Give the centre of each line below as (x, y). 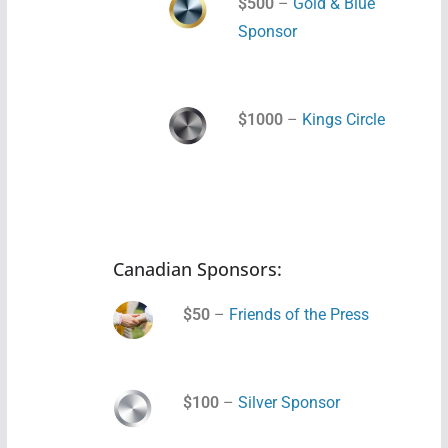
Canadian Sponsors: (197, 269)
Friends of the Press (298, 314)
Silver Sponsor (288, 402)
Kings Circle (343, 119)
